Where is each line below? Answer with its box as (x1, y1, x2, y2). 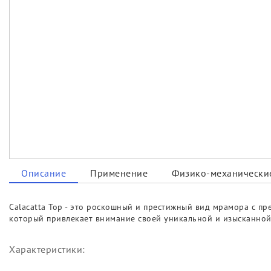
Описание (21, 167, 66, 180)
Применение (90, 167, 148, 180)
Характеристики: (9, 243, 85, 256)
